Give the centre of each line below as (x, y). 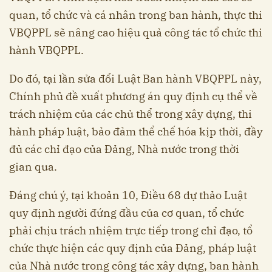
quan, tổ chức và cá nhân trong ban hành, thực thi (136, 15)
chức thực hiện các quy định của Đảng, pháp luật (133, 248)
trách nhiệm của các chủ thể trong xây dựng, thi (131, 114)
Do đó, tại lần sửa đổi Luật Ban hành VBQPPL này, (135, 79)
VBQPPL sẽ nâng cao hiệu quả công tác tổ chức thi (136, 33)
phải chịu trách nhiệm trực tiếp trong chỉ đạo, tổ (131, 231)
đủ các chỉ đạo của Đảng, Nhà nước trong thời (124, 149)
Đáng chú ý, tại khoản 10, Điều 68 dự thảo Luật (128, 195)
